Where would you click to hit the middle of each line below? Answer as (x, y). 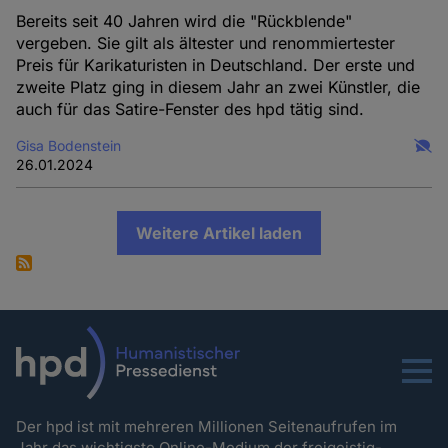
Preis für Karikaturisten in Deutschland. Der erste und (216, 65)
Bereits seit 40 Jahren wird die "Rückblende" (184, 21)
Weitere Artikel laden (219, 233)
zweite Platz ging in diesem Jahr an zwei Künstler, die (218, 87)
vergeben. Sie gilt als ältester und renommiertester (206, 43)
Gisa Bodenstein (69, 146)
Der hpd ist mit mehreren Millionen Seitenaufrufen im (207, 426)
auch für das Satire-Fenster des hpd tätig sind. (190, 109)
